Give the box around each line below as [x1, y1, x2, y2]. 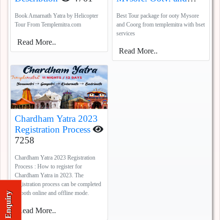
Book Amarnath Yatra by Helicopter [15, 12, 98, 20]
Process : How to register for [15, 163, 82, 170]
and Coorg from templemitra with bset [116, 21, 205, 28]
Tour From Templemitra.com [15, 21, 81, 28]
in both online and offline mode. [15, 190, 89, 197]
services [116, 30, 135, 37]
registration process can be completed [15, 181, 101, 188]
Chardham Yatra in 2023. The [15, 172, 83, 179]
